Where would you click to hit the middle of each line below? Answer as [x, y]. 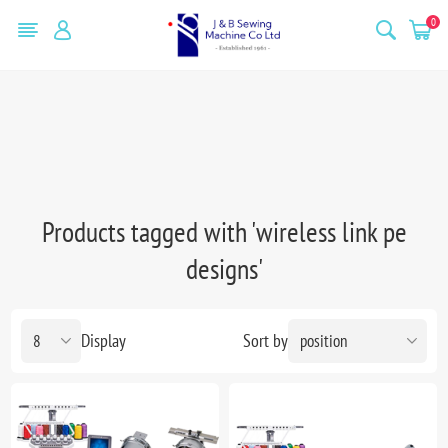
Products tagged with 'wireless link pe [224, 231]
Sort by [265, 341]
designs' [224, 268]
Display [104, 341]
